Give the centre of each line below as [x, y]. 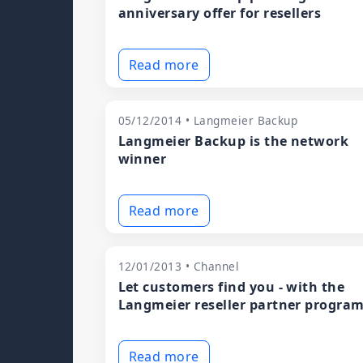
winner [142, 159]
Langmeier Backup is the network [233, 141]
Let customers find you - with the [231, 287]
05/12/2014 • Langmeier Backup [208, 120]
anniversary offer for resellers [220, 13]
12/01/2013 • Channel [179, 266]
